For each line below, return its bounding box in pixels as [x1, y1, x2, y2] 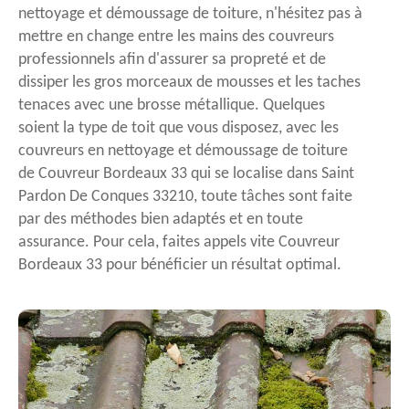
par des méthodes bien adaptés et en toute [18, 211, 303, 229]
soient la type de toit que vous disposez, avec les [18, 120, 339, 138]
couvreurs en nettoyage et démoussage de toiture [18, 142, 348, 161]
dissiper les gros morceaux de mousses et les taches [18, 74, 361, 92]
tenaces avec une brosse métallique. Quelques [18, 97, 325, 115]
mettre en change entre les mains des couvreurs [18, 28, 334, 47]
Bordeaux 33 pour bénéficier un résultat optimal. [18, 257, 341, 275]
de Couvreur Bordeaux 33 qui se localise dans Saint [18, 165, 354, 184]
